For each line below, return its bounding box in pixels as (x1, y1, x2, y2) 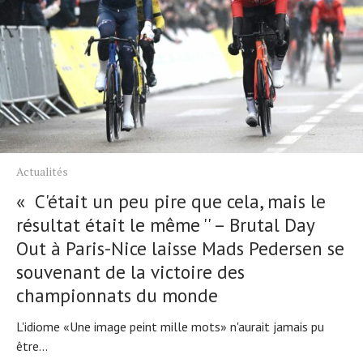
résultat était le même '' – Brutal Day (16, 213, 314, 237)
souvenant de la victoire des (16, 260, 245, 284)
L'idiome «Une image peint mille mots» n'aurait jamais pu (16, 318, 324, 335)
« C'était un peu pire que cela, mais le (16, 190, 326, 214)
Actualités (16, 164, 68, 180)
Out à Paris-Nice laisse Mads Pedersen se (16, 237, 344, 261)
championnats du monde (16, 284, 218, 308)
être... (16, 338, 48, 355)
